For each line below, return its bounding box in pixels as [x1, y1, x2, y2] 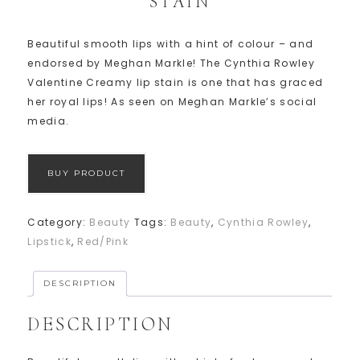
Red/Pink [77, 235, 129, 249]
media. [27, 114, 70, 129]
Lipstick [27, 235, 72, 249]
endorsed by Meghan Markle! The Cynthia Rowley [27, 56, 315, 71]
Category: [27, 215, 90, 230]
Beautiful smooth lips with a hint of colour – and [27, 37, 314, 51]
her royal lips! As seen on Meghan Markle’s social [27, 95, 317, 109]
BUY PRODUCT [47, 168, 126, 179]
